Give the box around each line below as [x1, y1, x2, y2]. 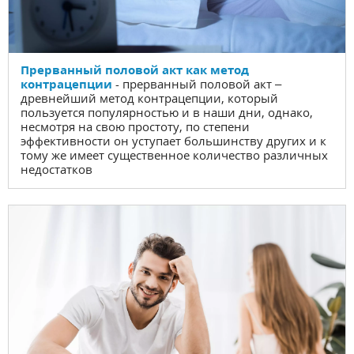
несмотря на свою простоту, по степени [21, 119, 250, 134]
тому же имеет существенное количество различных [21, 147, 328, 163]
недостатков [21, 161, 92, 177]
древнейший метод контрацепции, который [21, 90, 278, 106]
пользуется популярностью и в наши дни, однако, [21, 104, 313, 120]
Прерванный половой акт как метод [21, 62, 249, 77]
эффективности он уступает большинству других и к [21, 133, 326, 149]
